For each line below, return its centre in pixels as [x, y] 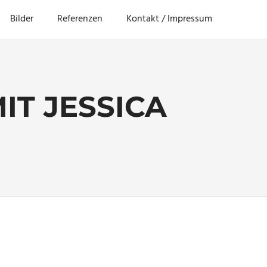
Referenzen [80, 19]
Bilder [22, 19]
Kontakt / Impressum [169, 19]
